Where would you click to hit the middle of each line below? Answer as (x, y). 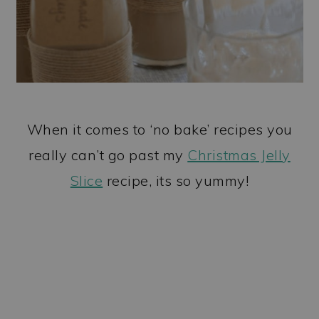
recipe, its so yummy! (176, 180)
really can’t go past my (108, 155)
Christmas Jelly (239, 155)
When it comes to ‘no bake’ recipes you (159, 129)
